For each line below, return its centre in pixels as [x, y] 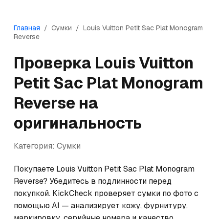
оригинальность [78, 123]
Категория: [35, 146]
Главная [27, 28]
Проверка [54, 63]
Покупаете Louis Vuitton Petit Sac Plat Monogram [104, 169]
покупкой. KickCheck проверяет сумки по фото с [106, 193]
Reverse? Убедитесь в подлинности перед [93, 181]
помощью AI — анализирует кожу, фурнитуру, [101, 206]
